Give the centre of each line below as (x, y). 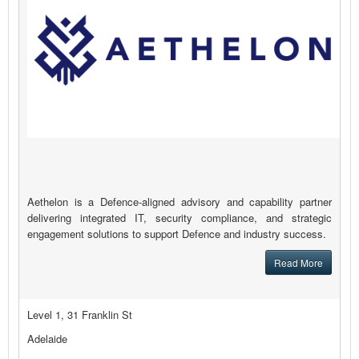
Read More (298, 263)
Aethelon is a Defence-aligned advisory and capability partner (179, 202)
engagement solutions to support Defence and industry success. (177, 234)
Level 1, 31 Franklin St (80, 315)
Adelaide (47, 339)
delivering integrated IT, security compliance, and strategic (179, 218)
